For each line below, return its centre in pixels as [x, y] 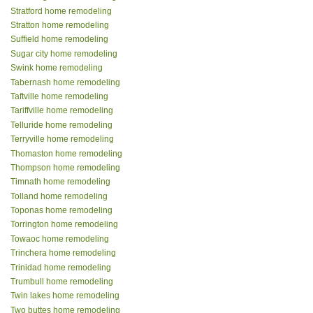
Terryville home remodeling [62, 139]
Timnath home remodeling [60, 182]
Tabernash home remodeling [65, 82]
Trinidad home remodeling [61, 267]
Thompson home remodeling [65, 167]
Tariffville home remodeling [62, 111]
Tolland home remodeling [59, 196]
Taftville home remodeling [59, 96]
